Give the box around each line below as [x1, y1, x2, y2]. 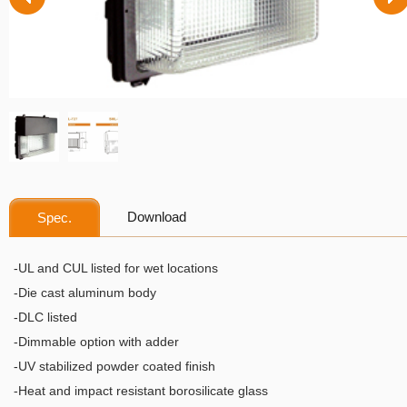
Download [127, 209, 186, 224]
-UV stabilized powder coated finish [14, 359, 215, 373]
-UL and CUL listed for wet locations [14, 261, 218, 275]
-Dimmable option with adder [14, 334, 179, 349]
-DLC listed [14, 310, 77, 324]
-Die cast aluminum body [14, 285, 156, 300]
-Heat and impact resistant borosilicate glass [14, 383, 268, 398]
